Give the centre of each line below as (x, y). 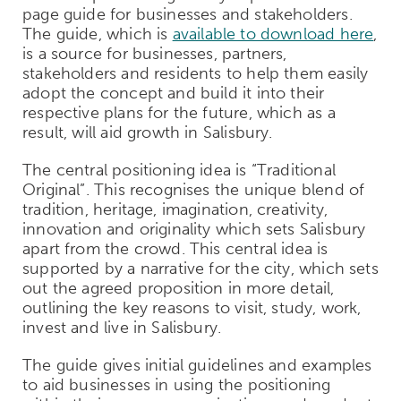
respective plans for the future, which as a (179, 112)
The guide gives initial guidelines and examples (197, 365)
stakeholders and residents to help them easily (196, 73)
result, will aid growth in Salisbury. (148, 132)
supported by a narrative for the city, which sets (200, 268)
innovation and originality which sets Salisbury (194, 229)
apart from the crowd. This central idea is (175, 248)
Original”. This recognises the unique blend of (194, 189)
